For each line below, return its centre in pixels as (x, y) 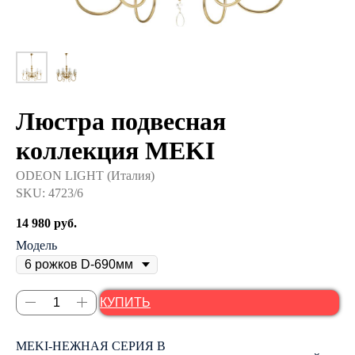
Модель (36, 245)
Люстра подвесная (121, 121)
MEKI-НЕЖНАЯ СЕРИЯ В (91, 345)
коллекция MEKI (115, 151)
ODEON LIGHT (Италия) (85, 176)
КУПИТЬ (125, 302)
